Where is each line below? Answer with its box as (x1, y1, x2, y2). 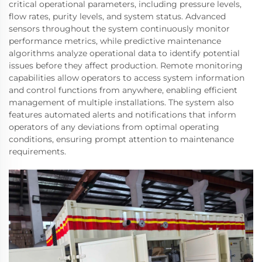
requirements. (9, 146, 66, 157)
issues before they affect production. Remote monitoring (9, 60, 243, 71)
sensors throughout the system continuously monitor (9, 23, 230, 34)
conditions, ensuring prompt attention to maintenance (9, 133, 234, 144)
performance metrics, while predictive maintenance (9, 35, 221, 46)
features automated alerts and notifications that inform (9, 109, 236, 120)
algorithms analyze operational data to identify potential (9, 47, 240, 58)
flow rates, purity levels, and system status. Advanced (9, 11, 226, 22)
